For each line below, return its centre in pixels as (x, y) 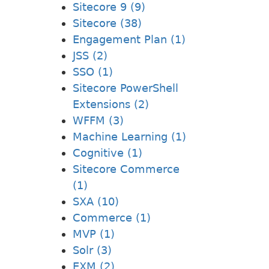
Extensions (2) (111, 104)
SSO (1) (93, 71)
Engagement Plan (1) (129, 39)
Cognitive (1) (107, 153)
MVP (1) (94, 234)
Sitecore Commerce (126, 169)
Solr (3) (92, 250)
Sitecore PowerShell (125, 88)
